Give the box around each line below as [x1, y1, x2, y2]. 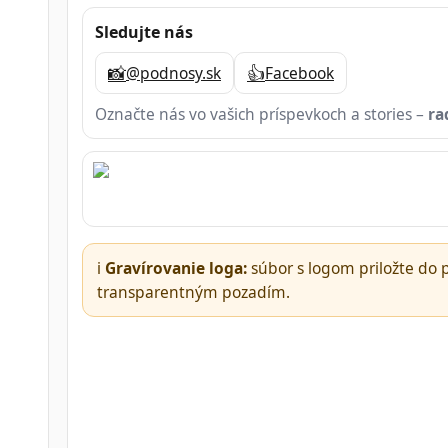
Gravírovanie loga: [105, 256, 247, 279]
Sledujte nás [95, 21, 193, 44]
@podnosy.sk [126, 62, 221, 85]
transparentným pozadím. [97, 280, 290, 303]
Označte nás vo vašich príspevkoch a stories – [95, 103, 428, 126]
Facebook [265, 62, 334, 85]
